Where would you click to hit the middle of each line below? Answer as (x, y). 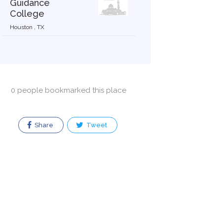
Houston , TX (27, 27)
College (27, 14)
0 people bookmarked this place (69, 90)
